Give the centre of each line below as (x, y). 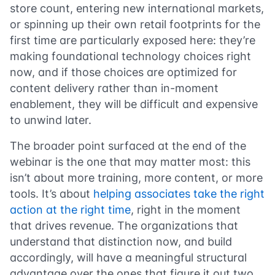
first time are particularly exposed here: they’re (133, 40)
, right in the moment (186, 209)
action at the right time (70, 209)
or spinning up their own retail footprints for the (135, 24)
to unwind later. (51, 120)
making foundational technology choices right (130, 56)
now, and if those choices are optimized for (123, 72)
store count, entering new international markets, (137, 8)
